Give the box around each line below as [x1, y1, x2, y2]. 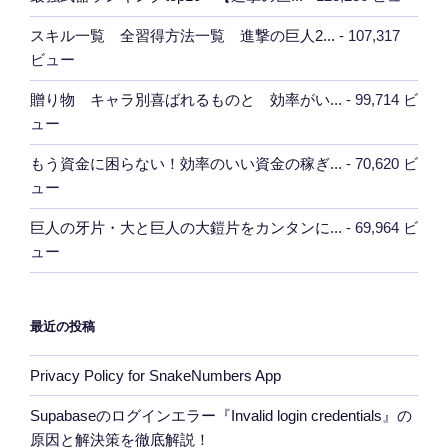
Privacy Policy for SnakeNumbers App [30, 366, 281, 384]
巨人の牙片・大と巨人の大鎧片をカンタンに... [30, 219, 342, 237]
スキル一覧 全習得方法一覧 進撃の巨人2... [30, 27, 335, 45]
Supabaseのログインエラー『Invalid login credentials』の [30, 406, 412, 424]
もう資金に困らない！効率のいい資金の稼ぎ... [30, 155, 342, 173]
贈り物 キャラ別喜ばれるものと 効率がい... [30, 91, 342, 109]
